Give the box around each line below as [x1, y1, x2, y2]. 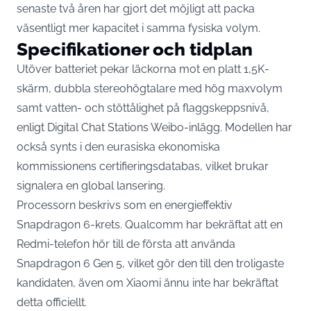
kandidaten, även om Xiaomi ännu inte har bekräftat [17, 276, 278, 289]
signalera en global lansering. [17, 178, 165, 192]
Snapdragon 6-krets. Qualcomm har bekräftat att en [17, 217, 283, 231]
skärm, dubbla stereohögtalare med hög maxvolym [17, 81, 283, 95]
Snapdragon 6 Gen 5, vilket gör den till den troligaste [17, 256, 284, 270]
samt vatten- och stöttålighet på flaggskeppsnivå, [17, 101, 269, 115]
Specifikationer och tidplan [17, 37, 253, 60]
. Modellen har [220, 120, 292, 134]
